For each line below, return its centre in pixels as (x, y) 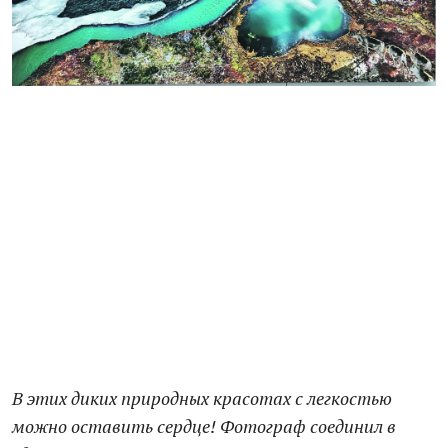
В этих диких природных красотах (151, 398)
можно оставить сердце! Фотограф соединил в (204, 426)
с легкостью (341, 398)
